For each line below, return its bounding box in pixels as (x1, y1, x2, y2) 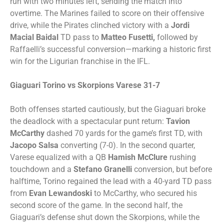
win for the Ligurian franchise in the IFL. (10, 56, 150, 66)
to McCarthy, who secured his (94, 188, 197, 198)
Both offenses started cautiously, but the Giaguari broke (10, 104, 205, 114)
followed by (155, 32, 198, 42)
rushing (167, 152, 196, 162)
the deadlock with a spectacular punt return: (10, 116, 166, 126)
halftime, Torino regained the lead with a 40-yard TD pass (10, 176, 211, 186)
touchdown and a (10, 164, 73, 174)
